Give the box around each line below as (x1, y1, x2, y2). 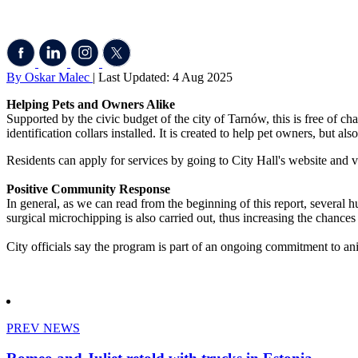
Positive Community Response (6, 181, 170, 196)
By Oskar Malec (6, 70, 93, 84)
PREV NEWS (6, 320, 80, 335)
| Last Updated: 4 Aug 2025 (93, 70, 233, 84)
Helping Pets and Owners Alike (6, 97, 175, 111)
